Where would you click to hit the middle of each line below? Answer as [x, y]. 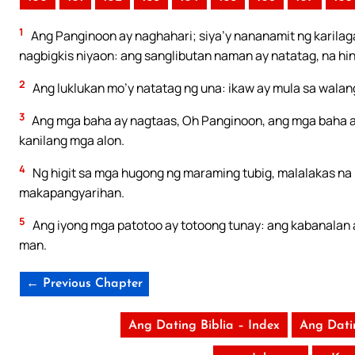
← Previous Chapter [84, 283]
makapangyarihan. [72, 193]
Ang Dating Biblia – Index [204, 325]
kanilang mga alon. [72, 141]
